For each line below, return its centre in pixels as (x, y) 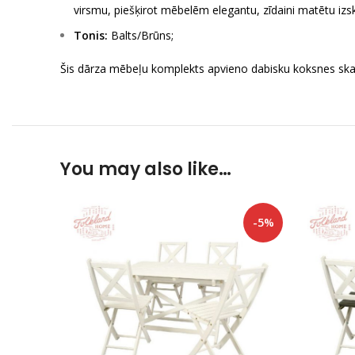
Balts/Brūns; (141, 35)
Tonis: (91, 35)
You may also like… (146, 169)
